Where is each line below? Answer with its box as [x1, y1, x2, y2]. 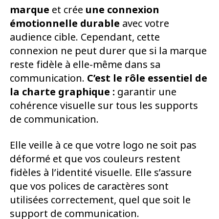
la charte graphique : [10, 85, 115, 99]
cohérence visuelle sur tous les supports [10, 98, 198, 113]
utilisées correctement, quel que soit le [10, 193, 191, 207]
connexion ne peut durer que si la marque [10, 44, 207, 58]
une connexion [86, 2, 159, 17]
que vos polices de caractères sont [10, 179, 169, 194]
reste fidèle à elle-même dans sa [10, 57, 160, 72]
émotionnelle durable [10, 16, 120, 31]
